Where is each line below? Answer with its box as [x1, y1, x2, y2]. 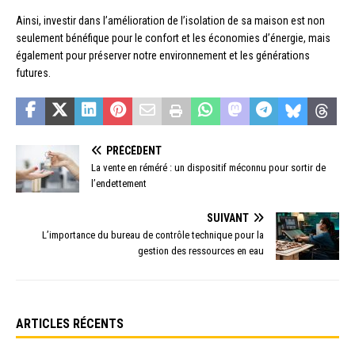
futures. [16, 66, 51, 79]
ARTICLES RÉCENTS [16, 315, 124, 331]
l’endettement [91, 177, 147, 189]
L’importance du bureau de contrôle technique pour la [42, 228, 264, 241]
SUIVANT [207, 211, 249, 224]
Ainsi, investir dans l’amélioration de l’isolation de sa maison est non [16, 13, 325, 27]
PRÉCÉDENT [106, 143, 162, 157]
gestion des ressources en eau [138, 244, 264, 257]
